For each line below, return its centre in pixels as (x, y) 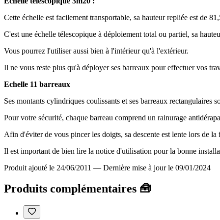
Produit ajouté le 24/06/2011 (48, 167)
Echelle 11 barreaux (37, 84)
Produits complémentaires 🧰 (78, 188)
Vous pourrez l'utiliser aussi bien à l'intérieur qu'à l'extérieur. (97, 51)
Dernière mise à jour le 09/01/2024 (157, 167)
